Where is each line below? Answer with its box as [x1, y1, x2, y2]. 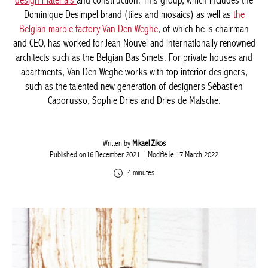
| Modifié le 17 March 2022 [137, 178, 214, 188]
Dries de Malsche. [98, 123, 162, 135]
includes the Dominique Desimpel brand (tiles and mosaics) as [16, 22, 243, 35]
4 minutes [121, 196, 150, 206]
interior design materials [19, 8, 109, 20]
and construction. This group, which [109, 8, 240, 20]
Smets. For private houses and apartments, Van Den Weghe [22, 80, 237, 92]
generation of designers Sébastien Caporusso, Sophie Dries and [12, 108, 247, 121]
